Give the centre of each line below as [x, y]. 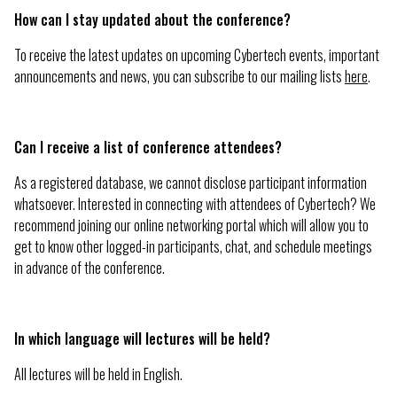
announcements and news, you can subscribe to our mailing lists [179, 77]
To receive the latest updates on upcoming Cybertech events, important [197, 55]
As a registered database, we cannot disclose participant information [191, 183]
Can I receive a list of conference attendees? [148, 148]
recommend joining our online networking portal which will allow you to [191, 226]
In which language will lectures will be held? [142, 339]
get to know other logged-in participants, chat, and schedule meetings [193, 247]
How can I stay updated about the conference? [152, 20]
